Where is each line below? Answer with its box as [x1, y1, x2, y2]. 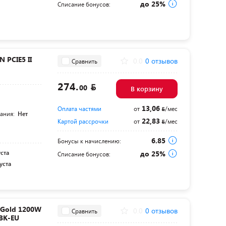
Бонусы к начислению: [57, 137, 121, 145]
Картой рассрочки [57, 117, 108, 125]
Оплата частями [57, 104, 101, 112]
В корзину [130, 84, 163, 93]
